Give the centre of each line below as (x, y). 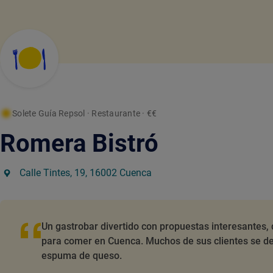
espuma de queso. (82, 256)
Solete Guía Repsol (49, 113)
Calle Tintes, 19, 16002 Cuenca (86, 173)
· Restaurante (113, 113)
